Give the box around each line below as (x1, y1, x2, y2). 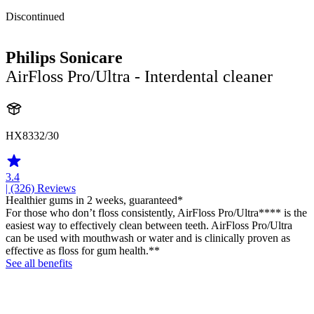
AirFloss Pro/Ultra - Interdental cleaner (6, 67, 273, 86)
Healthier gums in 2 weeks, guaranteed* (6, 193, 183, 206)
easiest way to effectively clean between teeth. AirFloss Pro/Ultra (6, 219, 292, 231)
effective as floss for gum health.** (6, 244, 160, 257)
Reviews (37, 182, 76, 194)
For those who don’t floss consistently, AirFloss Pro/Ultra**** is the (6, 206, 307, 219)
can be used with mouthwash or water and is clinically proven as (6, 231, 290, 244)
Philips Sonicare (6, 48, 123, 67)
